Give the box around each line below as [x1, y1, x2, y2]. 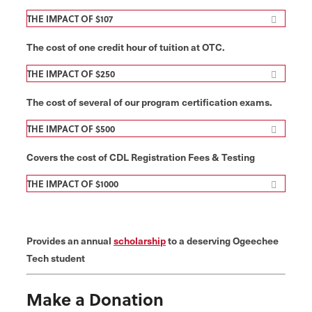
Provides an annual [26, 233, 114, 248]
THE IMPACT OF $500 [27, 122, 115, 136]
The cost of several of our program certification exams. [26, 95, 272, 109]
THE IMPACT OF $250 [27, 67, 115, 81]
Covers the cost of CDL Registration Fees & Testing [26, 150, 255, 164]
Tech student [26, 251, 85, 265]
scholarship [114, 233, 166, 248]
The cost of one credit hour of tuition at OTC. [26, 40, 225, 54]
